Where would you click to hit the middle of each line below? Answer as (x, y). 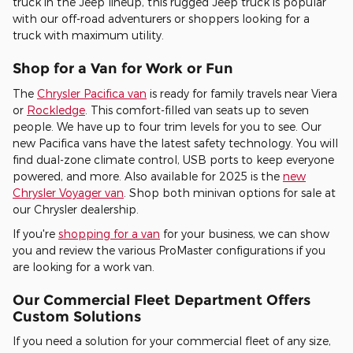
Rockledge (56, 110)
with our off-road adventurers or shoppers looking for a (161, 19)
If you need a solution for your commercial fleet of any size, (172, 341)
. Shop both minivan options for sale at (230, 192)
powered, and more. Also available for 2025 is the (148, 176)
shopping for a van (109, 233)
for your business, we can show (245, 233)
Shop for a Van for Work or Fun (123, 69)
